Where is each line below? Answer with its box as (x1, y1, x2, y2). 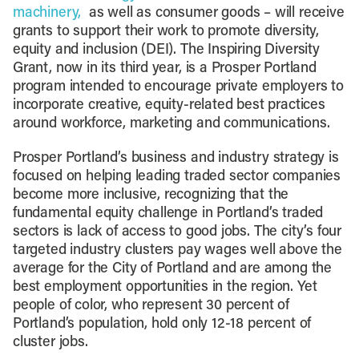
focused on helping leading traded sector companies (12, 169, 341, 184)
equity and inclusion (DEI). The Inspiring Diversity (12, 42, 320, 58)
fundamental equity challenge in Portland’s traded (12, 206, 324, 221)
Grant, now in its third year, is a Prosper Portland (12, 61, 317, 76)
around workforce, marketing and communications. (12, 116, 330, 131)
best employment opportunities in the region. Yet (12, 280, 317, 295)
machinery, (12, 6, 85, 21)
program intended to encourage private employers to (12, 79, 344, 95)
